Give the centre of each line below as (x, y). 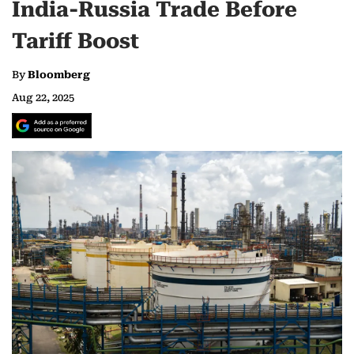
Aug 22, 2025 (43, 98)
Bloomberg (59, 75)
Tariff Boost (75, 41)
